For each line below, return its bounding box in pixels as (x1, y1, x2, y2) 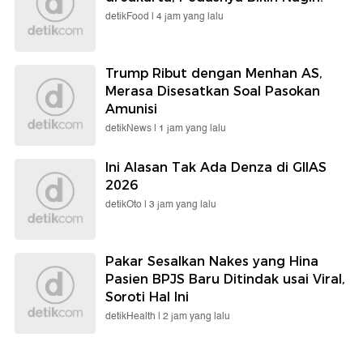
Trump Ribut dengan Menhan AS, (105, 66, 322, 82)
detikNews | (105, 121, 159, 137)
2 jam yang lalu (163, 309, 230, 325)
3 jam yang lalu (149, 197, 216, 213)
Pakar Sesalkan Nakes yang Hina (105, 254, 318, 270)
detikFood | (105, 9, 156, 25)
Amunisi (105, 101, 157, 117)
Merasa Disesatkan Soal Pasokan (105, 83, 320, 100)
